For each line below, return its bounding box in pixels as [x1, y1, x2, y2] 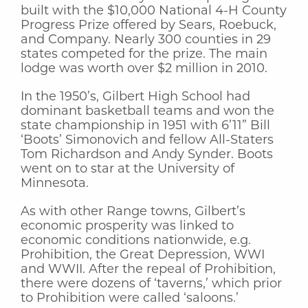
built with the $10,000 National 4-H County [21, 4, 287, 18]
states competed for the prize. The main [21, 47, 267, 61]
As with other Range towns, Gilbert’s [21, 205, 245, 219]
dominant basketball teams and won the [21, 104, 274, 118]
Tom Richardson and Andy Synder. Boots [21, 148, 273, 162]
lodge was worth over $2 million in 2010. [21, 62, 267, 76]
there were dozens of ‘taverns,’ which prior [21, 277, 282, 291]
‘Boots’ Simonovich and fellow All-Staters [21, 133, 274, 147]
